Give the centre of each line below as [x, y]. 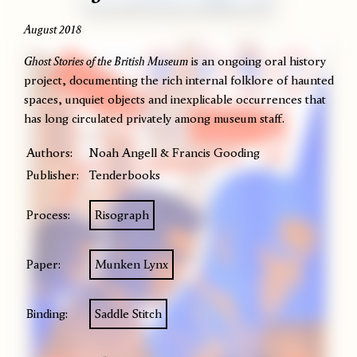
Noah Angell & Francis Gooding [175, 152]
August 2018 [53, 29]
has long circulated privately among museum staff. [154, 118]
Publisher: [53, 175]
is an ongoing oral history [257, 61]
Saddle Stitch [128, 313]
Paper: [43, 264]
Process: [48, 214]
